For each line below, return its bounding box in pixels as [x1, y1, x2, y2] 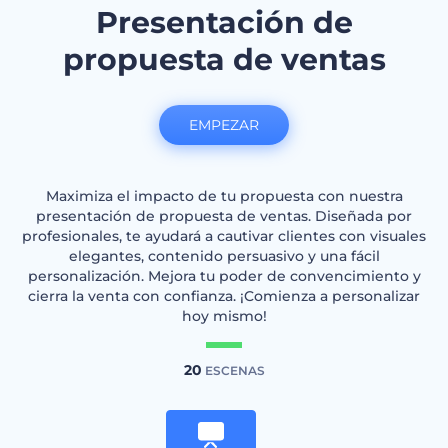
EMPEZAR [189, 116, 259, 134]
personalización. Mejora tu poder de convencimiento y [27, 267, 421, 285]
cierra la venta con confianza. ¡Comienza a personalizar [28, 287, 420, 305]
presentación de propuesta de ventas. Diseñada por [36, 207, 412, 225]
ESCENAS [201, 363, 265, 378]
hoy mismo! [181, 307, 267, 325]
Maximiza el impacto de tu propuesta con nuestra [45, 187, 403, 205]
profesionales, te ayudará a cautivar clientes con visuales [22, 227, 426, 245]
